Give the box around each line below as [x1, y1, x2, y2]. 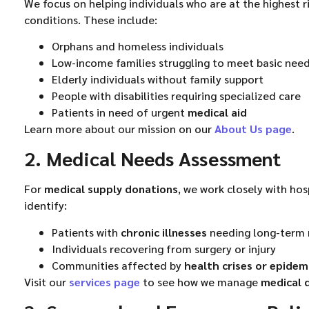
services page [69, 274, 140, 289]
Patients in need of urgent [52, 104, 188, 119]
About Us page [215, 121, 292, 136]
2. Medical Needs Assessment [24, 146, 281, 171]
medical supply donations [44, 181, 178, 197]
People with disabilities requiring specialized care [52, 88, 301, 103]
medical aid [188, 104, 247, 119]
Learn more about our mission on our [24, 121, 215, 136]
